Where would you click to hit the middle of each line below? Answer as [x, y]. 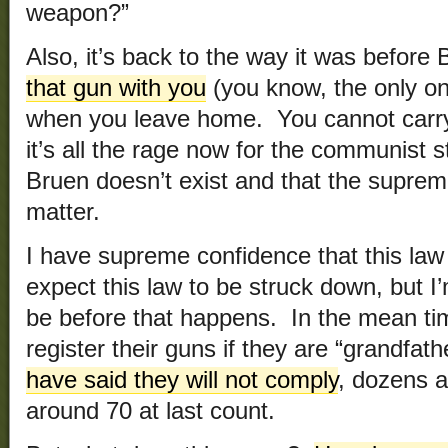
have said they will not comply [182, 380]
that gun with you [116, 88]
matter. [63, 212]
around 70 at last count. [150, 411]
